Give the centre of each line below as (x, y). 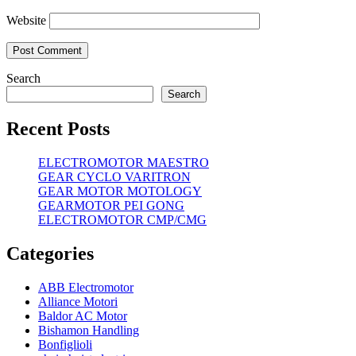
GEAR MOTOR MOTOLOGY (120, 191)
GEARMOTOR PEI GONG (111, 205)
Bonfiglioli (65, 344)
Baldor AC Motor (83, 315)
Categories (50, 253)
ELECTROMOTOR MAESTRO (124, 162)
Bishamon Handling (89, 330)
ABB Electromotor (86, 287)
